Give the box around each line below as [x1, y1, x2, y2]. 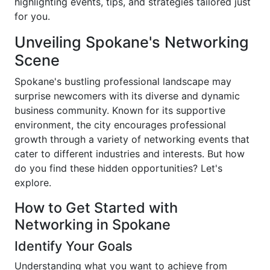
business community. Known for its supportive [14, 104, 225, 116]
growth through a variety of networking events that [14, 133, 250, 145]
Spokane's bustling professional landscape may [14, 75, 231, 87]
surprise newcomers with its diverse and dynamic [14, 90, 240, 102]
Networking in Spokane [14, 216, 171, 233]
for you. [14, 10, 50, 22]
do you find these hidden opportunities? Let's [14, 162, 222, 174]
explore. [14, 177, 51, 189]
